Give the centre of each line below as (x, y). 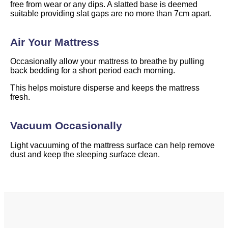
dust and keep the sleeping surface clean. (85, 154)
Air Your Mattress (55, 42)
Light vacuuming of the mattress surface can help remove (112, 145)
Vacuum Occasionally (66, 126)
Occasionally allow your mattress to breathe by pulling (107, 62)
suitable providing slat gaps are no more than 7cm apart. (111, 14)
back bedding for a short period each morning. (93, 71)
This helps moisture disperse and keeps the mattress (105, 88)
